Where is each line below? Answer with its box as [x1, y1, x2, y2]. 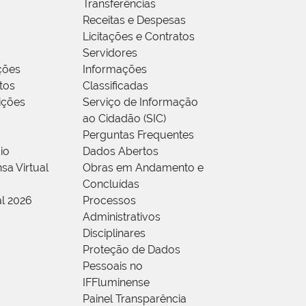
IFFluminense [83, 275, 150, 289]
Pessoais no [83, 259, 143, 273]
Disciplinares [83, 226, 145, 240]
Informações [83, 62, 147, 76]
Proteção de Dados [83, 242, 180, 256]
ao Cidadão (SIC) [83, 111, 166, 125]
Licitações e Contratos [83, 29, 195, 43]
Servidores [83, 46, 137, 59]
